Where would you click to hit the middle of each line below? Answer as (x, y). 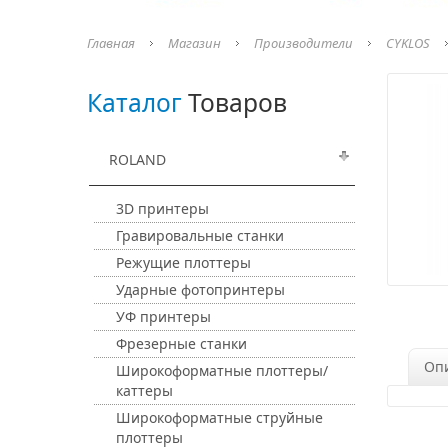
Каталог (134, 102)
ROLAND (137, 159)
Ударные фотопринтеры (200, 289)
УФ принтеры (163, 316)
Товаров (234, 102)
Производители (303, 43)
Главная (111, 43)
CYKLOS (408, 43)
